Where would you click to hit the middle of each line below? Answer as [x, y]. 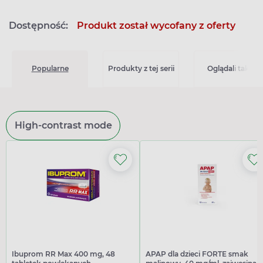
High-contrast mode [63, 125]
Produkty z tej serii [141, 69]
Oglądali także [232, 69]
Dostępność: [38, 25]
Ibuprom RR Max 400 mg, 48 [63, 254]
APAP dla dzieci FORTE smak [197, 254]
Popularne [50, 69]
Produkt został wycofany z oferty [156, 25]
